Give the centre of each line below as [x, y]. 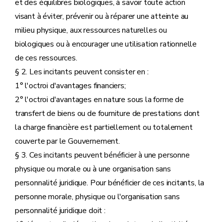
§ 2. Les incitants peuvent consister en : [82, 72]
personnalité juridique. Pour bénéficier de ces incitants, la [110, 183]
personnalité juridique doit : [60, 211]
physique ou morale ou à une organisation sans [93, 169]
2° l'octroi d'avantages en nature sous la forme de [100, 100]
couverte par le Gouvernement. [67, 141]
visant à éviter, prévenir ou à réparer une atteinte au [102, 16]
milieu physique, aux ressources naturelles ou [91, 30]
